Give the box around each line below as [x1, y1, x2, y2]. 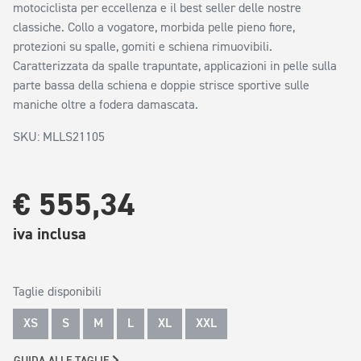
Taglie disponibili [13, 286, 102, 299]
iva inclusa [13, 224, 86, 244]
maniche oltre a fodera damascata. [13, 99, 198, 112]
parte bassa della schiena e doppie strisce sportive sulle [13, 80, 309, 93]
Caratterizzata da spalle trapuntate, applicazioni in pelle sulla [13, 60, 337, 73]
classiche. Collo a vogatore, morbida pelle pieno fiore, [13, 22, 295, 35]
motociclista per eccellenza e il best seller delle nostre [13, 2, 301, 15]
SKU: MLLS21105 [13, 131, 105, 144]
